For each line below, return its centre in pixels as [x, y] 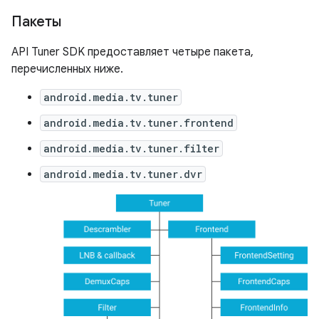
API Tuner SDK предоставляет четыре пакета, [132, 52]
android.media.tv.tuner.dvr [123, 174]
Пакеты [36, 21]
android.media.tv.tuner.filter [131, 148]
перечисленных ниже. [67, 69]
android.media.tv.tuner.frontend [138, 122]
